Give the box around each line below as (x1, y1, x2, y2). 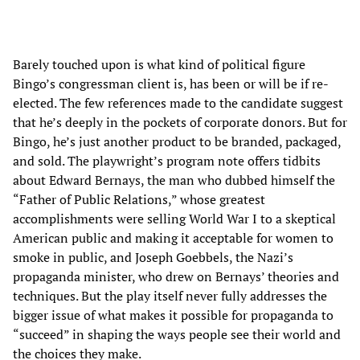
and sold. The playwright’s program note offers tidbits (13, 152, 321, 170)
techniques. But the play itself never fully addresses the (13, 287, 327, 305)
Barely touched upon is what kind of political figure (13, 55, 305, 74)
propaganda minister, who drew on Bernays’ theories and (13, 268, 339, 286)
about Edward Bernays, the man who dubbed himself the (13, 171, 335, 190)
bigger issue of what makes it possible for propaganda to (13, 306, 333, 325)
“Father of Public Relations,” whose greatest (13, 190, 265, 209)
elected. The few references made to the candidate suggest (13, 94, 343, 112)
